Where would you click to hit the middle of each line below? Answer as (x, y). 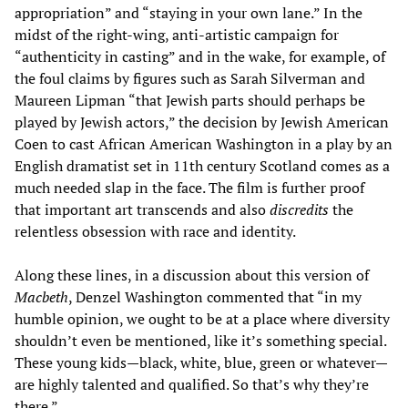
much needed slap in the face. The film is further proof (189, 187)
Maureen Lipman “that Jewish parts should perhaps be (190, 100)
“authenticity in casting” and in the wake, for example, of (200, 56)
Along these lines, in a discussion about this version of (192, 275)
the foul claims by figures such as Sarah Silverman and (190, 78)
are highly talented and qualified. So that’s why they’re (192, 384)
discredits (299, 209)
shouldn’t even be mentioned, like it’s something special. (200, 340)
